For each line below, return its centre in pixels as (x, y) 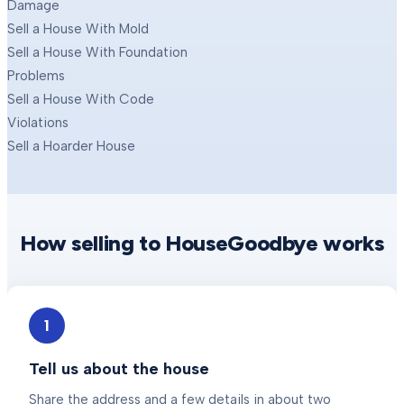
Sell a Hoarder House (71, 146)
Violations (38, 123)
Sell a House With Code (81, 99)
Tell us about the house (119, 369)
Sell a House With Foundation (97, 52)
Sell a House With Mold (78, 29)
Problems (36, 76)
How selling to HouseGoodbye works (202, 243)
